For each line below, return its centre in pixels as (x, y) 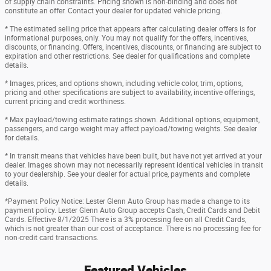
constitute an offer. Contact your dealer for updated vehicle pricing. (113, 11)
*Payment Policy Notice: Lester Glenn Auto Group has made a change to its (127, 201)
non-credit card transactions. (52, 237)
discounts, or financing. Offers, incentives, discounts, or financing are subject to (133, 47)
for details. (22, 138)
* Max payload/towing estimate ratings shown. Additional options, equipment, (132, 119)
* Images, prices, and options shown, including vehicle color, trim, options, (124, 83)
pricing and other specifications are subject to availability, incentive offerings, (130, 92)
